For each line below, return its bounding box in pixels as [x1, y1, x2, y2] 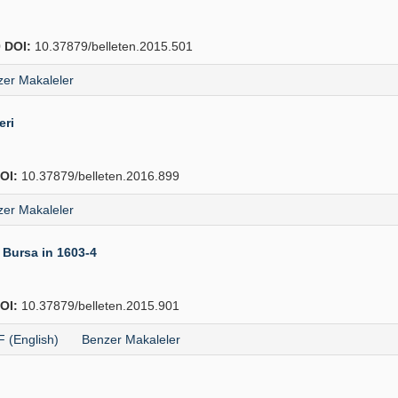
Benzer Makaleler [82, 332, 180, 346]
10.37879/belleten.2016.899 [18, 169, 179, 183]
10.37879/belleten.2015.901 [18, 298, 179, 313]
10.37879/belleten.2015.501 [31, 39, 193, 53]
